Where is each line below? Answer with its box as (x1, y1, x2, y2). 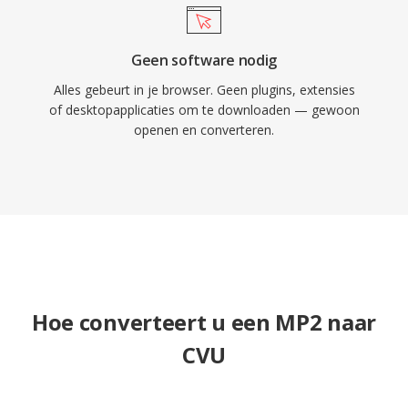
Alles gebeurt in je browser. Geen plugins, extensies (53, 81, 355, 98)
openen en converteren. (134, 121, 274, 138)
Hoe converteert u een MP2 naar (31, 307, 376, 337)
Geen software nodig (131, 50, 277, 70)
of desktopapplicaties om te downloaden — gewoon (48, 101, 360, 118)
